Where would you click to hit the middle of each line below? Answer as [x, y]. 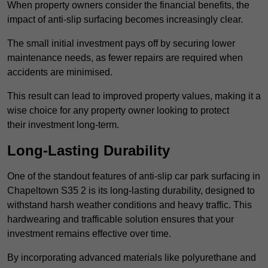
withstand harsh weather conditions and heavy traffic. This [130, 205]
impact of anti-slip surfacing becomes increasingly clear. [125, 20]
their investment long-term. [63, 125]
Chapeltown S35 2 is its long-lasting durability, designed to [131, 191]
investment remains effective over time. [89, 234]
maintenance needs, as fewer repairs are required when [125, 58]
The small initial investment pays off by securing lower [121, 44]
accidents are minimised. [60, 72]
